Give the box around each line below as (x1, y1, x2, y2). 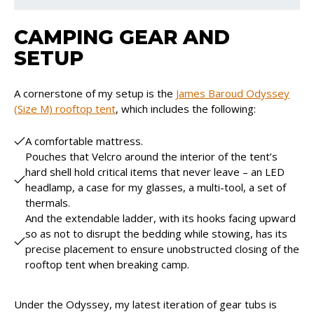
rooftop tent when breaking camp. (25, 257, 189, 272)
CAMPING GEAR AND (14, 25, 230, 50)
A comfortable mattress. (25, 134, 143, 149)
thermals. (25, 196, 70, 210)
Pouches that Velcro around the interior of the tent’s (25, 149, 278, 164)
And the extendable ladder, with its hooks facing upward (25, 211, 296, 226)
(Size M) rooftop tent (14, 102, 116, 116)
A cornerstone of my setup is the (14, 86, 176, 101)
